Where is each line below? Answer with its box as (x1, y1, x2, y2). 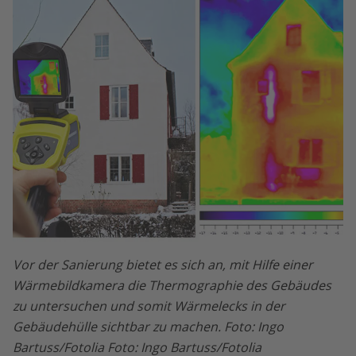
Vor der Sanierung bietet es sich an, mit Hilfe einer (13, 255, 313, 273)
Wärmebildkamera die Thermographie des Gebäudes (13, 276, 331, 294)
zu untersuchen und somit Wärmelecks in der (13, 296, 285, 315)
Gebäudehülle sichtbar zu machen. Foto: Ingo (13, 317, 284, 335)
